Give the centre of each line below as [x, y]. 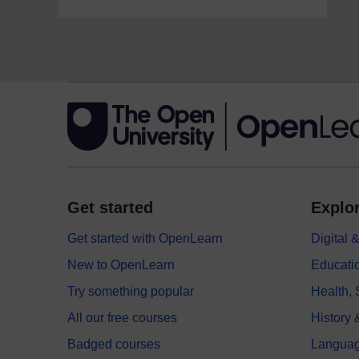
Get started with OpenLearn [145, 238]
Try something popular [131, 291]
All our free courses [122, 318]
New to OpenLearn [121, 265]
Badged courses [114, 344]
